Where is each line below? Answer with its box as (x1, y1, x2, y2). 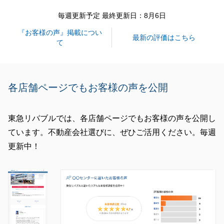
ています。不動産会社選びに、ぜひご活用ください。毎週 (8, 128, 216, 136)
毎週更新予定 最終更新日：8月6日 (58, 11, 166, 19)
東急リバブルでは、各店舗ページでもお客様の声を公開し (8, 114, 216, 122)
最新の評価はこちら (132, 33, 195, 41)
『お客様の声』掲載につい (17, 28, 102, 36)
